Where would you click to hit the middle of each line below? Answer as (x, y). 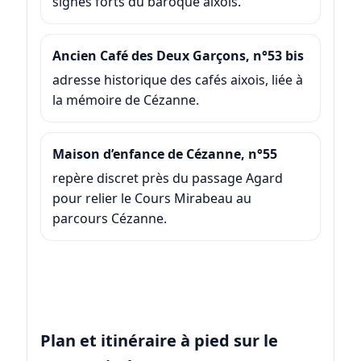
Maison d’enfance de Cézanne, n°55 (164, 154)
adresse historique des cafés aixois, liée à (177, 79)
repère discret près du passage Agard (167, 178)
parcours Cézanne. (109, 218)
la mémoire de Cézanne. (125, 100)
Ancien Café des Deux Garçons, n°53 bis (178, 55)
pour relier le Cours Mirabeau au (151, 198)
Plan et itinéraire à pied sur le (159, 340)
